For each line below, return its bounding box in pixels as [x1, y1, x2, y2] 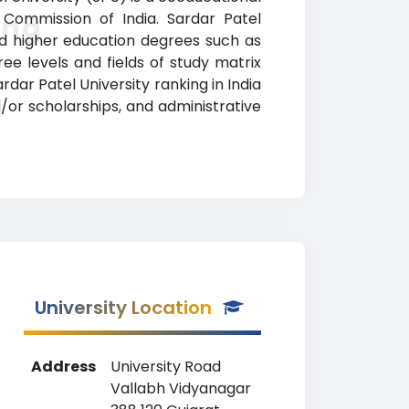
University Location [35, 295, 212, 320]
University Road [110, 356, 221, 377]
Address [31, 356, 96, 377]
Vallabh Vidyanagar [110, 378, 251, 399]
